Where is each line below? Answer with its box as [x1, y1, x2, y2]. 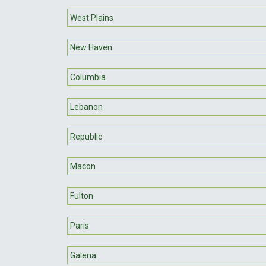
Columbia [70, 72, 106, 82]
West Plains [70, 12, 113, 23]
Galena [70, 250, 96, 260]
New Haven [70, 42, 112, 52]
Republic [70, 131, 102, 141]
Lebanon [70, 102, 103, 112]
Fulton [70, 191, 93, 201]
